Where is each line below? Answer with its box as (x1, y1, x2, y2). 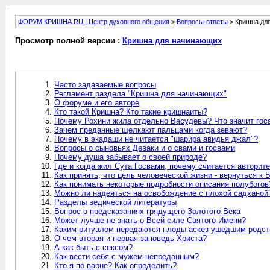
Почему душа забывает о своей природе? (54, 152, 207, 162)
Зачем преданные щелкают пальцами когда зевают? (54, 125, 247, 134)
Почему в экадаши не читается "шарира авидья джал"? (54, 134, 258, 143)
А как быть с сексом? (54, 242, 133, 252)
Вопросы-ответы (177, 18, 228, 25)
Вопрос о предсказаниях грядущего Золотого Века (54, 206, 240, 216)
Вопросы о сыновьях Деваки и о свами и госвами (54, 143, 235, 152)
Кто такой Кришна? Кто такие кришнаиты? (54, 107, 207, 116)
